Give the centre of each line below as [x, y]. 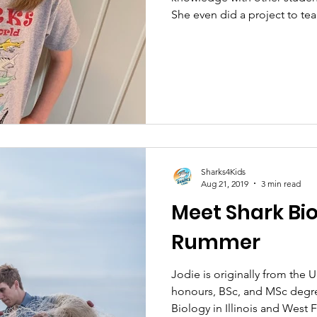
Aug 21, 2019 [225, 183]
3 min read [281, 183]
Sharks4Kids [223, 171]
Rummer [216, 242]
